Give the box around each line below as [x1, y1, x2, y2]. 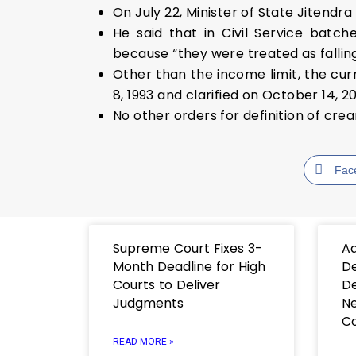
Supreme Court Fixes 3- [113, 238, 262, 257]
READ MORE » [113, 335, 174, 347]
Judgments [113, 293, 184, 312]
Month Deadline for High [113, 257, 265, 276]
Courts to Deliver [113, 275, 220, 294]
